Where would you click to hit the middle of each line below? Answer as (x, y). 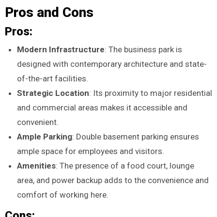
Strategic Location (53, 93)
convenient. (38, 122)
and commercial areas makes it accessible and (102, 108)
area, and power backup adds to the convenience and (113, 180)
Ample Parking (45, 137)
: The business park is (144, 50)
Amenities (37, 166)
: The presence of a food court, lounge (125, 166)
